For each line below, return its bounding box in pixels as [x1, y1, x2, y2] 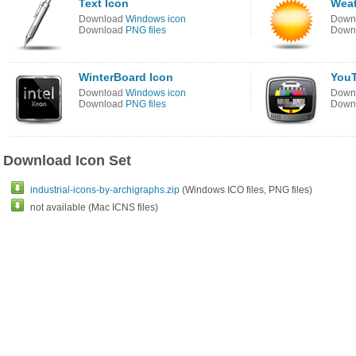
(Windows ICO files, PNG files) [180, 184, 312, 195]
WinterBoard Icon [79, 71, 173, 83]
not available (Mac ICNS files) [30, 202, 158, 213]
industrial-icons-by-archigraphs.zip [30, 184, 180, 195]
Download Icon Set [3, 153, 131, 168]
